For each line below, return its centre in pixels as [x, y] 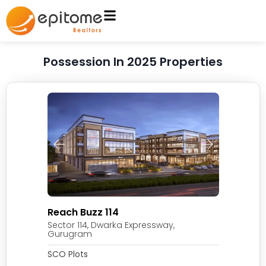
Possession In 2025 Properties [133, 61]
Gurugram [69, 234]
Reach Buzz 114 [83, 212]
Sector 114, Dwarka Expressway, [111, 225]
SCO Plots [67, 254]
